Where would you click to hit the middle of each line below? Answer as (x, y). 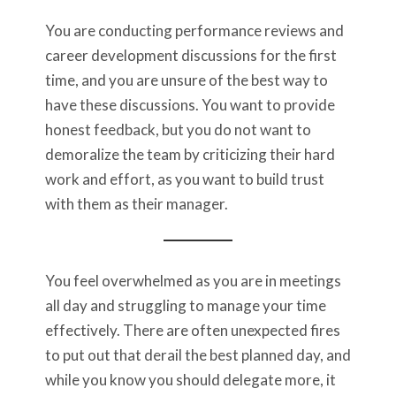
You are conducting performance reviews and (194, 31)
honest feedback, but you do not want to (178, 130)
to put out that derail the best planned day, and (198, 355)
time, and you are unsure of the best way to (187, 80)
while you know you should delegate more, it (190, 380)
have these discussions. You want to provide (190, 105)
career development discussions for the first (191, 56)
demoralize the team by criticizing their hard (190, 155)
